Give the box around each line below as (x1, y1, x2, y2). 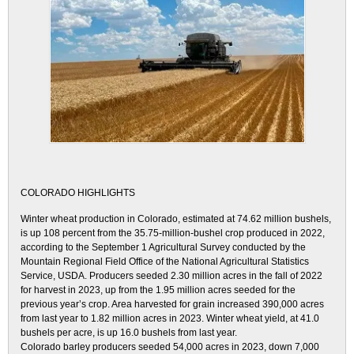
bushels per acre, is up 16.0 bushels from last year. (21, 327, 237, 338)
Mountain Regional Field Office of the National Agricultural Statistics (21, 256, 309, 267)
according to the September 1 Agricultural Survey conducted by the (21, 242, 306, 253)
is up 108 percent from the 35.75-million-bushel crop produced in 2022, (21, 228, 325, 239)
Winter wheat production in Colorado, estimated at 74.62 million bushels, (21, 213, 331, 224)
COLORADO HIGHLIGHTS (21, 187, 135, 198)
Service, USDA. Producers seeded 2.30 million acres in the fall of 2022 (21, 270, 322, 281)
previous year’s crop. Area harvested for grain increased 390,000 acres (21, 299, 324, 310)
